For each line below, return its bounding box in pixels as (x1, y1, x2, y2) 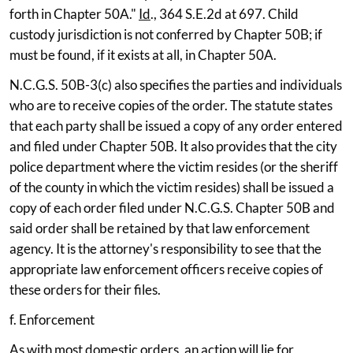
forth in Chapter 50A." (9, 5, 139, 22)
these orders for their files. (9, 281, 161, 298)
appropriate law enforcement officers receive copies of (9, 260, 323, 277)
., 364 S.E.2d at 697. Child (150, 5, 299, 22)
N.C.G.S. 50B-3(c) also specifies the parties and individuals (9, 76, 342, 93)
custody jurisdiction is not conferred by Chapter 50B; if (9, 25, 322, 43)
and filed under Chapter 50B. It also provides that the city (9, 137, 337, 154)
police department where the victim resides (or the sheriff (9, 158, 338, 175)
